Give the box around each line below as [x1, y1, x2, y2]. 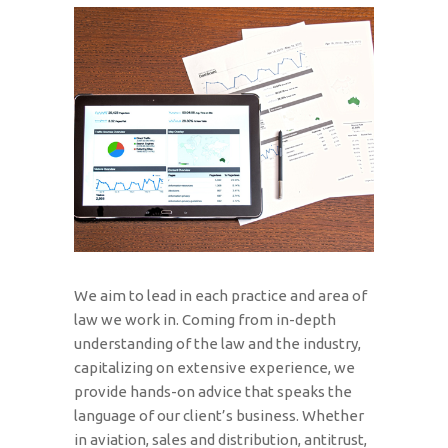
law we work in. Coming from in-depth [74, 310, 336, 328]
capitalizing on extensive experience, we [74, 358, 355, 376]
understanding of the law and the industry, [74, 334, 361, 352]
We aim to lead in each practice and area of [74, 286, 367, 304]
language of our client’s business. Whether [74, 406, 364, 424]
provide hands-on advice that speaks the [74, 382, 352, 400]
